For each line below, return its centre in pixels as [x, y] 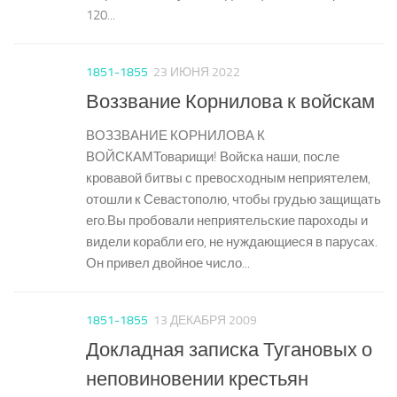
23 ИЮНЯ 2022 [197, 73]
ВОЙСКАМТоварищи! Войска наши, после [213, 157]
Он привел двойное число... [168, 264]
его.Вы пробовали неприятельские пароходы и [227, 221]
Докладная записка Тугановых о [229, 350]
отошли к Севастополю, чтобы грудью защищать [234, 200]
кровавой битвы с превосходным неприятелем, [228, 179]
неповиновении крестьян [197, 379]
